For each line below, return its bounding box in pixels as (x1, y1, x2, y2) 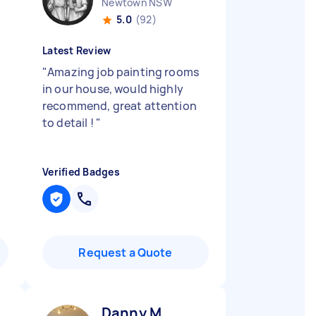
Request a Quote (78, 245, 173, 260)
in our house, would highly (42, 81, 183, 97)
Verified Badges (42, 165, 120, 178)
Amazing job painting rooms (47, 64, 200, 80)
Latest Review (42, 44, 111, 57)
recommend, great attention (42, 98, 197, 114)
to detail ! (42, 115, 96, 130)
